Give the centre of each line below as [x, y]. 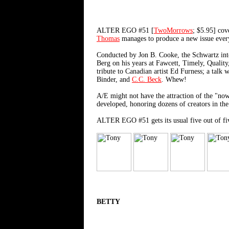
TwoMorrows [173, 30]
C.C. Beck [147, 79]
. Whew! [174, 79]
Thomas [108, 39]
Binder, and [114, 79]
